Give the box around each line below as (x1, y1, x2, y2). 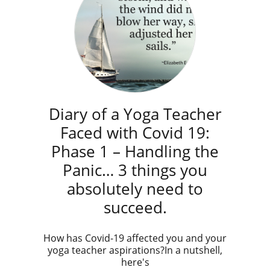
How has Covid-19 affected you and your (43, 231, 227, 245)
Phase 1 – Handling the (51, 140, 219, 162)
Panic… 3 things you (63, 159, 207, 181)
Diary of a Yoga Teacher (48, 103, 222, 125)
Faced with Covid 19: (60, 122, 210, 143)
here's (121, 256, 149, 269)
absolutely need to (67, 178, 203, 199)
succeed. (103, 196, 167, 218)
